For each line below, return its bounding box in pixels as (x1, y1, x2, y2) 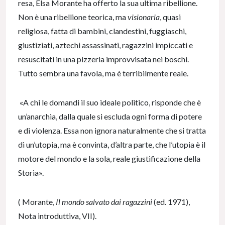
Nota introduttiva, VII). (18, 211, 96, 221)
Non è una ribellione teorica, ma (18, 12, 128, 22)
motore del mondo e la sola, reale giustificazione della (18, 154, 200, 164)
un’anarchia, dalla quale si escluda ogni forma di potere (18, 111, 202, 122)
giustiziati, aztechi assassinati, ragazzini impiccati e (18, 40, 193, 50)
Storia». (18, 168, 44, 178)
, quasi (160, 12, 181, 22)
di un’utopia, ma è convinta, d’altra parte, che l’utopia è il (18, 140, 205, 150)
